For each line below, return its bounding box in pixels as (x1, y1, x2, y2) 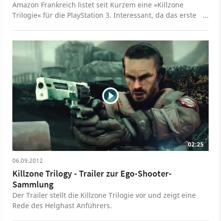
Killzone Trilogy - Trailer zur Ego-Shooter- (12, 168, 172, 180)
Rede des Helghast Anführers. (12, 201, 112, 211)
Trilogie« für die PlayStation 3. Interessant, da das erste (12, 10, 196, 20)
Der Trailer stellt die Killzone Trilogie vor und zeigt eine (12, 190, 196, 200)
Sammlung (12, 179, 53, 190)
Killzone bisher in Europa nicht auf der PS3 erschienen (12, 21, 193, 31)
